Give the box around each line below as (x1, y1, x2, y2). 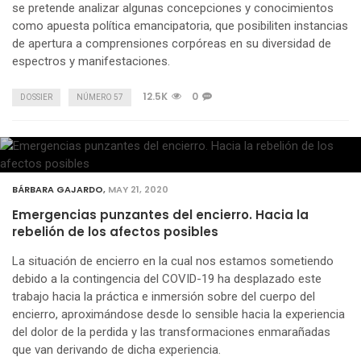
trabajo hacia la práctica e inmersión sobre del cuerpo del (12, 288, 315, 304)
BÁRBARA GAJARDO (12, 182, 103, 196)
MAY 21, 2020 (108, 182, 168, 196)
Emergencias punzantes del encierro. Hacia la (12, 205, 309, 223)
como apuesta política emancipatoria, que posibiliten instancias (12, 18, 348, 33)
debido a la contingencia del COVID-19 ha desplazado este (12, 271, 322, 286)
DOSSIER (20, 92, 52, 102)
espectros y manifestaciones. (12, 53, 170, 68)
